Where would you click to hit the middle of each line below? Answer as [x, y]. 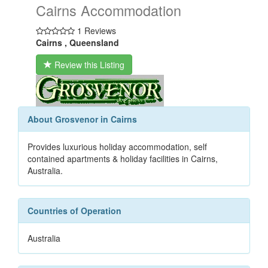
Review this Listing [88, 65]
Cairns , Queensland [77, 42]
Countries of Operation [74, 211]
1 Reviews [95, 31]
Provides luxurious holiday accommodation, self [117, 147]
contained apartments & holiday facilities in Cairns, [123, 159]
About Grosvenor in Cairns [82, 119]
